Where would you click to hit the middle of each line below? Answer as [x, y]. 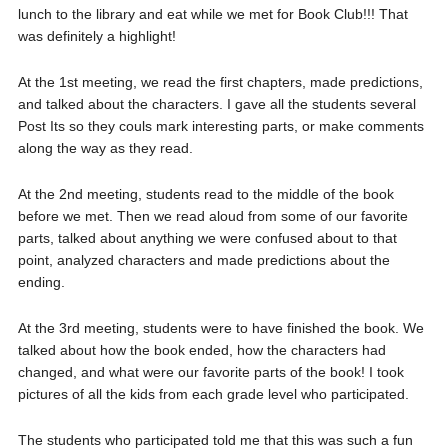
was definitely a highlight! [96, 36]
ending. [41, 282]
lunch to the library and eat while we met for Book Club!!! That [212, 14]
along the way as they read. [105, 148]
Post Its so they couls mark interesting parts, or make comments [220, 126]
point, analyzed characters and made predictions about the [203, 260]
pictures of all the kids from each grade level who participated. [213, 394]
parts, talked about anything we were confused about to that [207, 238]
